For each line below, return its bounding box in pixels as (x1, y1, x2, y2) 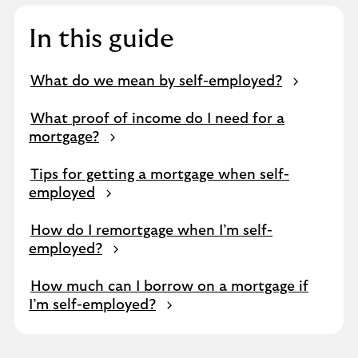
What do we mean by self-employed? (30, 74, 282, 89)
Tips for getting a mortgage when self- (30, 168, 289, 182)
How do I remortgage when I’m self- (30, 224, 272, 238)
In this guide (29, 26, 174, 52)
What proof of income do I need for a (30, 112, 284, 126)
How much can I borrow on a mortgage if (30, 280, 308, 294)
